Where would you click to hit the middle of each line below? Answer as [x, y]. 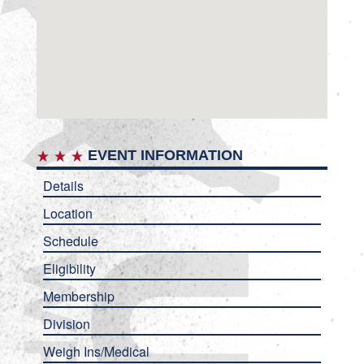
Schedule [70, 240]
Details [63, 185]
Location [67, 213]
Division [66, 323]
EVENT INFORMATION [163, 155]
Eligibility [69, 268]
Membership [78, 296]
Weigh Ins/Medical [96, 351]
